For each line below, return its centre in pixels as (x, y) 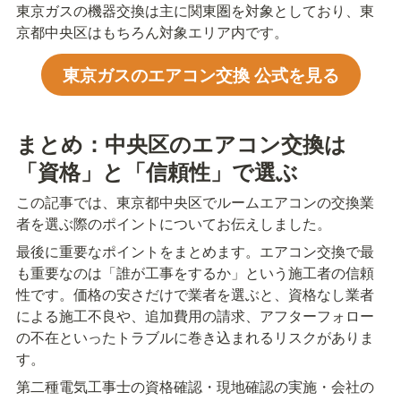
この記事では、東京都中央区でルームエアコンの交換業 (195, 201)
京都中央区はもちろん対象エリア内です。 (152, 32)
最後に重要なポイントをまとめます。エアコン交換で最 (195, 251)
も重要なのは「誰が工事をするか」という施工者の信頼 (195, 272)
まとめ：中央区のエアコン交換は (181, 143)
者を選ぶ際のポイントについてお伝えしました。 (174, 223)
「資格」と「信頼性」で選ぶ (157, 171)
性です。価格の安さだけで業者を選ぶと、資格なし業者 (195, 294)
